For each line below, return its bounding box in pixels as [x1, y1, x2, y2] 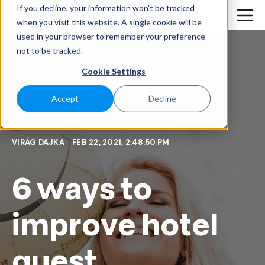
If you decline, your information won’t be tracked [17, 2, 195, 13]
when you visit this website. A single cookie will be [17, 17, 202, 27]
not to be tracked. [17, 45, 83, 56]
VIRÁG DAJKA [12, 137, 67, 148]
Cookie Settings [82, 66, 146, 76]
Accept [51, 93, 79, 104]
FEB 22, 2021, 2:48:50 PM [72, 137, 170, 148]
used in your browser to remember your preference [17, 31, 205, 41]
